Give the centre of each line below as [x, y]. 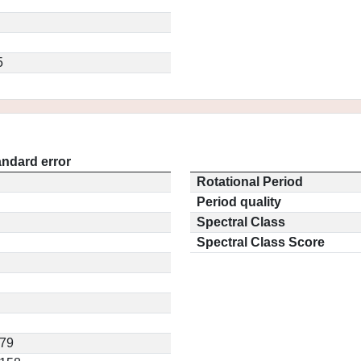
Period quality [239, 202]
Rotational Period [250, 182]
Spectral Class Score [261, 242]
